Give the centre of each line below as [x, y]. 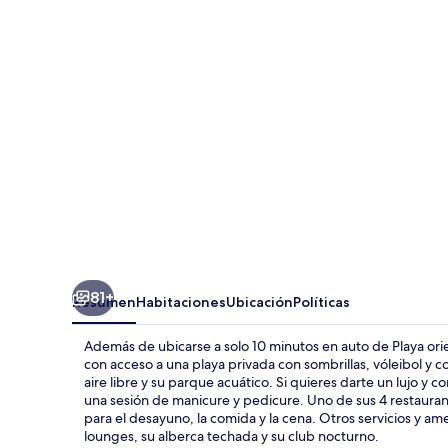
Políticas [321, 301]
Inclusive [120, 191]
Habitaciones [181, 301]
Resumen [104, 301]
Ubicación [259, 301]
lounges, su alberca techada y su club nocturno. [231, 435]
